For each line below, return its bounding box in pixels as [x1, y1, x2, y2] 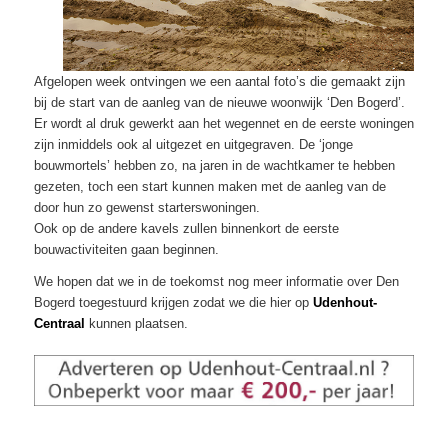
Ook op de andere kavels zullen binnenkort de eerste [33, 220, 339, 236]
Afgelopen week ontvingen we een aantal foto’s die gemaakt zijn [33, 73, 405, 89]
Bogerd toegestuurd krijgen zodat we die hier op [33, 294, 313, 310]
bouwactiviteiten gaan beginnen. [33, 241, 219, 257]
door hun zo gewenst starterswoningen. [33, 199, 260, 215]
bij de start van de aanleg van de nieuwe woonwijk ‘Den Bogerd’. [33, 94, 405, 110]
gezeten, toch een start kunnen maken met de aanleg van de [33, 178, 386, 194]
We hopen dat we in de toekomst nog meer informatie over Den [33, 273, 399, 289]
